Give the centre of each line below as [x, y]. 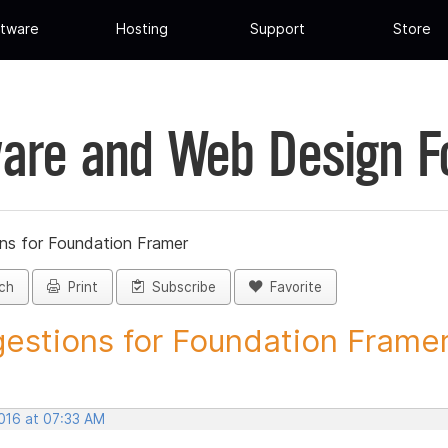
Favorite [292, 287]
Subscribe [180, 287]
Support [277, 29]
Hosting [142, 29]
